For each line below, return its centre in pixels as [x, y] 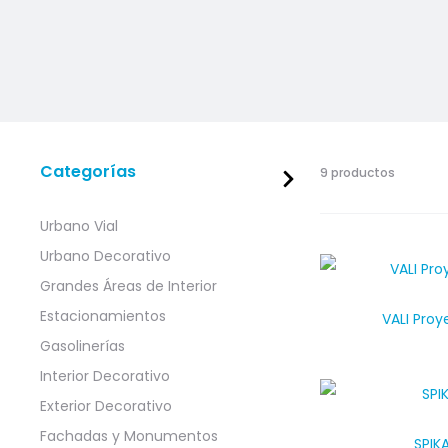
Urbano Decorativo [105, 256]
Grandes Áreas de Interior [128, 286]
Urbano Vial [79, 226]
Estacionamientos [103, 316]
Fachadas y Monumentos [129, 436]
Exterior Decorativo [106, 406]
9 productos [357, 172]
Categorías [88, 171]
